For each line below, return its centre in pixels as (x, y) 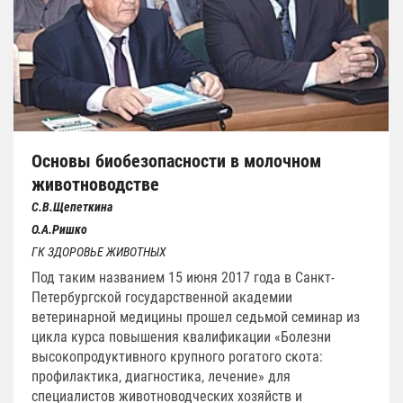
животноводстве (95, 184)
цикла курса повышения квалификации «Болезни (181, 336)
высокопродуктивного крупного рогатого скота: (177, 356)
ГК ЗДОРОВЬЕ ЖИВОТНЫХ (99, 251)
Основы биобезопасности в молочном (176, 161)
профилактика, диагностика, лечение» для (161, 376)
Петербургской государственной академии (162, 297)
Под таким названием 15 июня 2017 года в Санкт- (183, 277)
